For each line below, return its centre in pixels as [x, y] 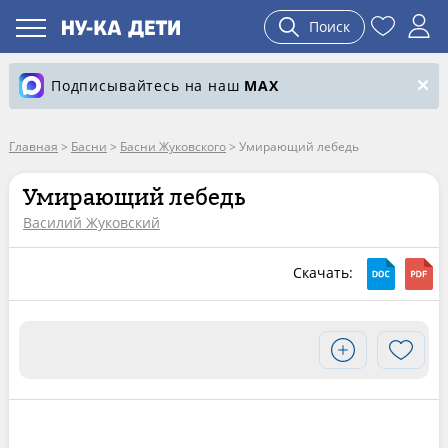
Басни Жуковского [172, 146]
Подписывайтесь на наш [147, 85]
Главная [33, 146]
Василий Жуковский [91, 222]
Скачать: [325, 272]
